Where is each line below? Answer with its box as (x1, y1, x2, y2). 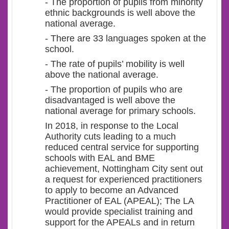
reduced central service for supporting (45, 142, 199, 152)
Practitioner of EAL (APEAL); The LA (45, 195, 194, 206)
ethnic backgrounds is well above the (45, 7, 195, 18)
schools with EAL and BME (45, 152, 155, 163)
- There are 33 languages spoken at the (45, 33, 206, 43)
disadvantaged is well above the (45, 95, 175, 105)
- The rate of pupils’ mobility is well (45, 58, 185, 69)
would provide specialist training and (45, 206, 193, 217)
